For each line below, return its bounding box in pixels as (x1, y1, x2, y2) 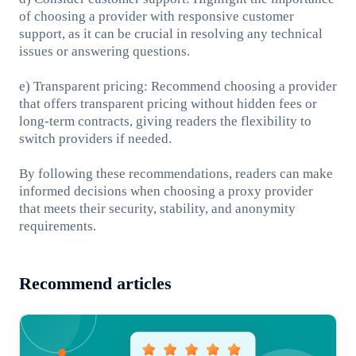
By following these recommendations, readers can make (18, 165, 333, 181)
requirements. (18, 218, 96, 234)
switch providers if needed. (18, 130, 172, 146)
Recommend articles (18, 274, 172, 294)
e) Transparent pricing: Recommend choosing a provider (18, 78, 337, 94)
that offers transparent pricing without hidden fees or (18, 95, 317, 111)
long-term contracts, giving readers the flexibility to (18, 113, 311, 129)
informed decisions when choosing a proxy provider (18, 183, 313, 199)
